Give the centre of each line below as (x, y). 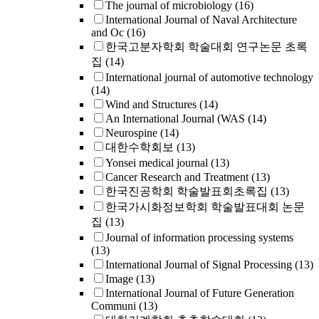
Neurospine (131, 133)
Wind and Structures (151, 104)
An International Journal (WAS (175, 119)
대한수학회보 (140, 147)
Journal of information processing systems (199, 237)
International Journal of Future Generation (200, 293)
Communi (114, 306)
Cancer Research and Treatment (177, 177)
